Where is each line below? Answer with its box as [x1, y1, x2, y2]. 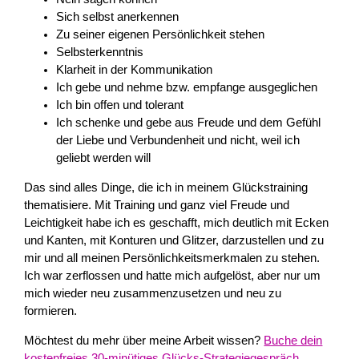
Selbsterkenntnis [56, 46, 144, 59]
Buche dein [264, 333, 323, 347]
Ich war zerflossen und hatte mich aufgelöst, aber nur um [24, 268, 321, 282]
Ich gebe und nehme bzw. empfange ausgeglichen [56, 81, 318, 95]
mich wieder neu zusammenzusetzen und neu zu [24, 286, 282, 300]
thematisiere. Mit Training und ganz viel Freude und [24, 198, 290, 212]
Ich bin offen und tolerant [56, 99, 184, 112]
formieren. [24, 304, 78, 317]
